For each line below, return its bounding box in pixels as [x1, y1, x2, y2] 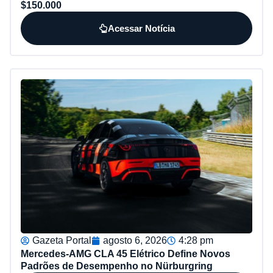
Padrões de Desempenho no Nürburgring [21, 261, 213, 271]
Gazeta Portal [32, 235, 91, 246]
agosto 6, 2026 [103, 235, 167, 246]
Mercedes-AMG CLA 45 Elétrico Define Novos [21, 249, 230, 259]
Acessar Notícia [107, 23, 175, 34]
